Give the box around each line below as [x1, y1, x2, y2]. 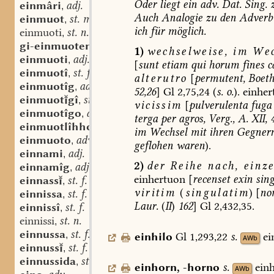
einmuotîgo [20, 106, 81, 120]
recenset [192, 172, 230, 187]
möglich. [164, 24, 206, 39]
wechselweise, [146, 45, 228, 59]
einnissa [20, 187, 62, 201]
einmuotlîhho [20, 120, 93, 133]
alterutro [133, 72, 187, 86]
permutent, [194, 72, 245, 86]
